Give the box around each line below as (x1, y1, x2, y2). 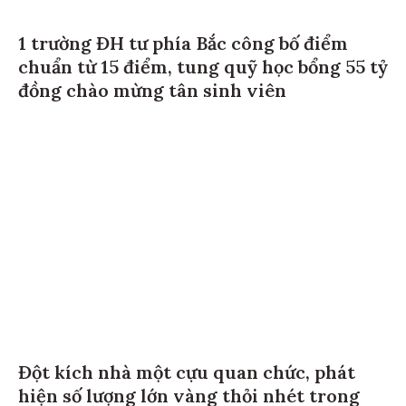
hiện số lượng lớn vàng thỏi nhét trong (18, 381, 360, 404)
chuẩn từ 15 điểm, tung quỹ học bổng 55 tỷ (18, 53, 388, 76)
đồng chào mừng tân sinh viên (18, 76, 286, 100)
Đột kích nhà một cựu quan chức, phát (18, 357, 355, 381)
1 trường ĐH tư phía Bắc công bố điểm (18, 29, 348, 53)
